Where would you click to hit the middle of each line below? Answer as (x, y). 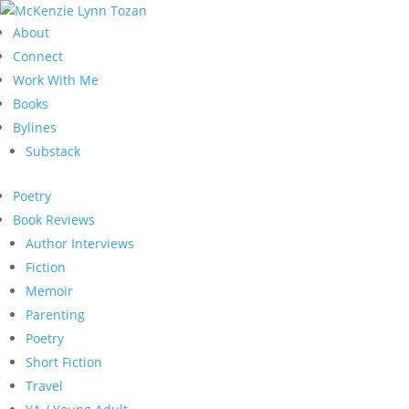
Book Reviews (54, 220)
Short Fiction (64, 362)
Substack (53, 151)
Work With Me (56, 80)
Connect (38, 56)
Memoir (49, 291)
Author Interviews (80, 243)
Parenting (55, 315)
